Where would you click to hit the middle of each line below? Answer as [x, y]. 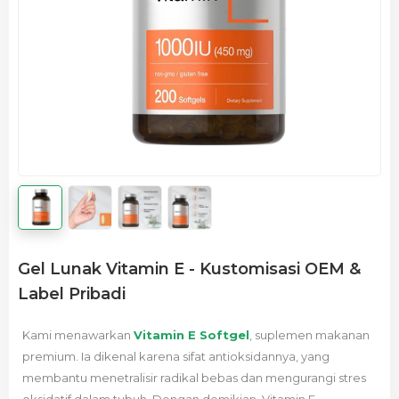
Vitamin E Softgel [191, 335]
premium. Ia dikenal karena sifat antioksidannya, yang [176, 356]
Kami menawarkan [78, 335]
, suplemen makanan [309, 335]
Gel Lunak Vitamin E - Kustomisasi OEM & [189, 269]
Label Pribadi [72, 294]
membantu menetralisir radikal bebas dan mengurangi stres [194, 378]
